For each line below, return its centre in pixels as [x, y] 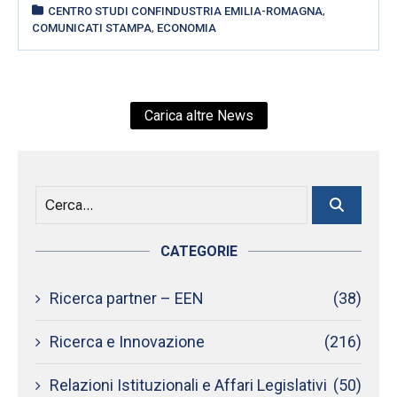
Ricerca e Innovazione [127, 341]
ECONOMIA [187, 27]
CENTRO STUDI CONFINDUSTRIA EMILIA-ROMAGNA [185, 11]
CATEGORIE [198, 251]
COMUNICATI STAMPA [92, 27]
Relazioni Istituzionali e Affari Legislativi [188, 385]
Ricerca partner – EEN [127, 298]
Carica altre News [198, 115]
